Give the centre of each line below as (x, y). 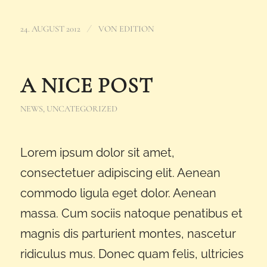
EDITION (136, 29)
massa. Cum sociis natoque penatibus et (131, 214)
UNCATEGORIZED (82, 109)
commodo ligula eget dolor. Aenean (118, 193)
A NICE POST (86, 86)
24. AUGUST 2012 (50, 29)
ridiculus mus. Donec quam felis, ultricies (132, 254)
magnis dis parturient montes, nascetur (128, 234)
